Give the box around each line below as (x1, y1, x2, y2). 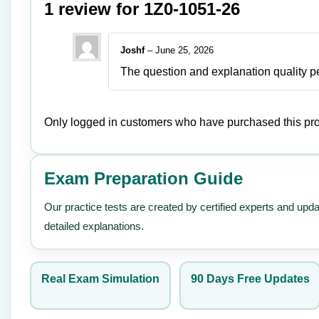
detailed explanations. (44, 219, 144, 232)
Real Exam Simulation (41, 272, 159, 285)
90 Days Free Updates (190, 272, 310, 285)
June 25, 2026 (155, 45, 214, 56)
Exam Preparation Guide (44, 168, 243, 188)
